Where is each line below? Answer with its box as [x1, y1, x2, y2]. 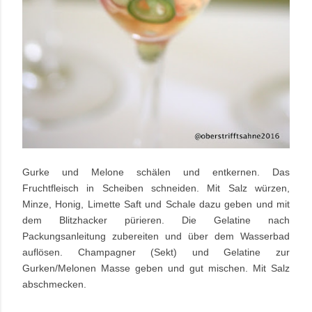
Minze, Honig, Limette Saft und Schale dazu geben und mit [22, 198, 290, 210]
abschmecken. [22, 279, 86, 290]
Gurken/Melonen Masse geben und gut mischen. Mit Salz [22, 263, 290, 274]
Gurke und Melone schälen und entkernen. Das [22, 166, 290, 178]
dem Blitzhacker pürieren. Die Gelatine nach [22, 214, 290, 226]
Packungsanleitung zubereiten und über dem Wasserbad [22, 231, 290, 242]
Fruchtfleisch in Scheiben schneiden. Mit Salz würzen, [22, 182, 290, 194]
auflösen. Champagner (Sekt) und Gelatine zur [22, 247, 290, 258]
